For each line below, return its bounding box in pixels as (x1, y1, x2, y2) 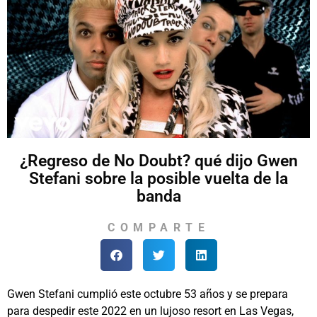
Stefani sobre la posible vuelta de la (29, 169, 288, 189)
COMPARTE (108, 221, 209, 235)
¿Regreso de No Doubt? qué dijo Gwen (19, 151, 298, 171)
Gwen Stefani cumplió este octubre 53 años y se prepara (7, 287, 288, 301)
